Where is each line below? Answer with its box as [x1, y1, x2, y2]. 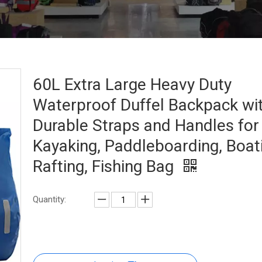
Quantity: [33, 194, 66, 205]
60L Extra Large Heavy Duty [33, 75, 232, 94]
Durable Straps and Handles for [33, 116, 259, 135]
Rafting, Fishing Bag [33, 157, 178, 176]
